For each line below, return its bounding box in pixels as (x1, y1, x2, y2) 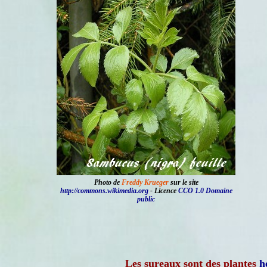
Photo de (94, 178, 122, 187)
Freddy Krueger (121, 178, 169, 187)
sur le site (168, 178, 198, 187)
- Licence (148, 187, 178, 195)
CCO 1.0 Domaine (178, 187, 232, 195)
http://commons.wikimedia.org (60, 187, 148, 195)
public (137, 195, 155, 203)
